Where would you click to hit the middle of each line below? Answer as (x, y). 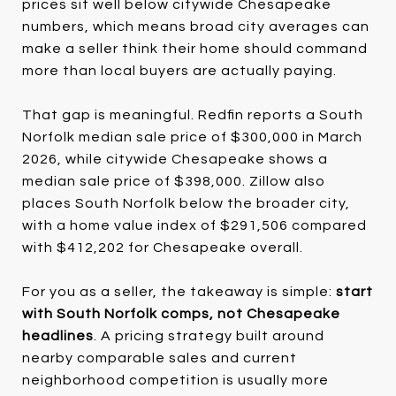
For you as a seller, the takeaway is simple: (179, 291)
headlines (58, 335)
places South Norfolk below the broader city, (186, 203)
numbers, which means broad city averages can (196, 26)
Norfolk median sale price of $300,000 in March (192, 137)
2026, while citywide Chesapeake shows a (175, 159)
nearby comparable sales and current (160, 358)
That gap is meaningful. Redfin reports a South (193, 114)
